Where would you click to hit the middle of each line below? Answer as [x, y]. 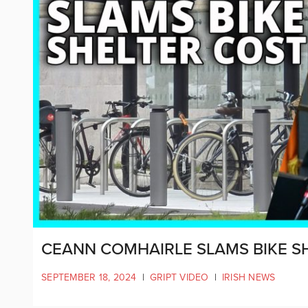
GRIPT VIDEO [179, 277]
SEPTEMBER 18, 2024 [89, 277]
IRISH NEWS [249, 277]
